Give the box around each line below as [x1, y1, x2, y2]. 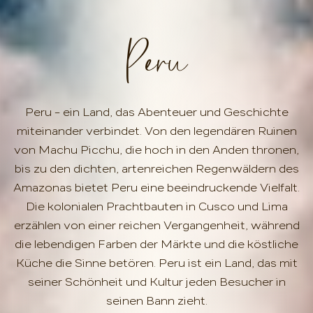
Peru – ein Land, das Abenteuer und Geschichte [24, 105, 289, 119]
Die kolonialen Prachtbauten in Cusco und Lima [25, 199, 288, 213]
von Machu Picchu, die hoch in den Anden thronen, [14, 143, 299, 156]
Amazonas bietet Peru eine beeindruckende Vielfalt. [13, 180, 300, 194]
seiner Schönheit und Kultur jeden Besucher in [27, 275, 286, 289]
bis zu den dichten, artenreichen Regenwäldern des [14, 161, 299, 175]
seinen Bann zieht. [105, 293, 208, 307]
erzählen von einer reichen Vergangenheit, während [13, 218, 300, 232]
